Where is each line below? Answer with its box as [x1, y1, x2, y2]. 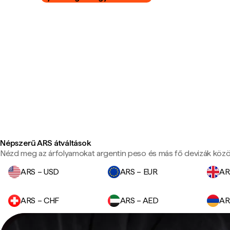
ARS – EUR [120, 167, 158, 177]
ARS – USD [21, 167, 60, 177]
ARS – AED [120, 196, 159, 205]
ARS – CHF [21, 196, 60, 205]
